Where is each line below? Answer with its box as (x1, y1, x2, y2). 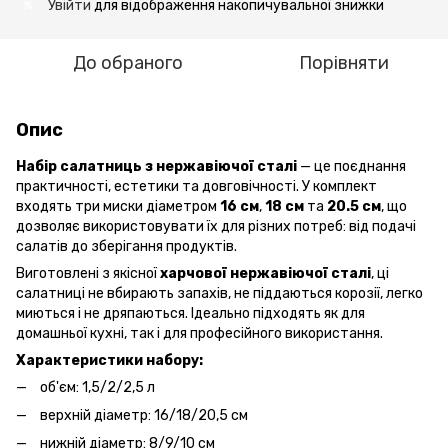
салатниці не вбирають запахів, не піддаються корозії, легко (16, 284, 423, 302)
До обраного (73, 51, 183, 74)
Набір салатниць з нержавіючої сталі (16, 157, 297, 175)
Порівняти (299, 51, 389, 74)
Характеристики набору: (16, 351, 203, 369)
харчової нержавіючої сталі (160, 264, 371, 282)
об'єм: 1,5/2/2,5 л (40, 378, 155, 396)
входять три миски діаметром (16, 197, 220, 215)
